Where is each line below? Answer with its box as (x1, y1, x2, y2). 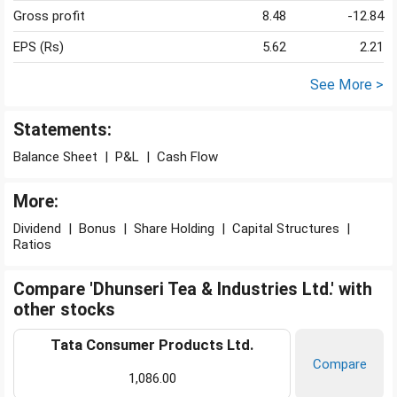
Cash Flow (157, 149, 218, 166)
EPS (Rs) (13, 39, 64, 56)
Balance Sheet (13, 149, 97, 166)
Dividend (13, 221, 61, 237)
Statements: (13, 120, 112, 141)
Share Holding (134, 221, 214, 237)
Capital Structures (232, 221, 339, 237)
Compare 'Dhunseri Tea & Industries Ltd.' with (13, 279, 372, 300)
